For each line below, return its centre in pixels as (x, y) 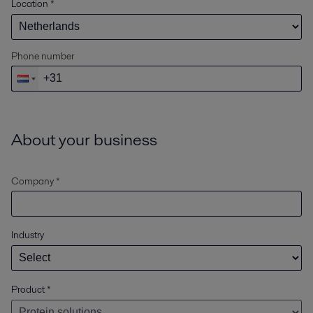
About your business (84, 139)
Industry (28, 234)
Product (28, 289)
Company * (36, 181)
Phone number (43, 56)
